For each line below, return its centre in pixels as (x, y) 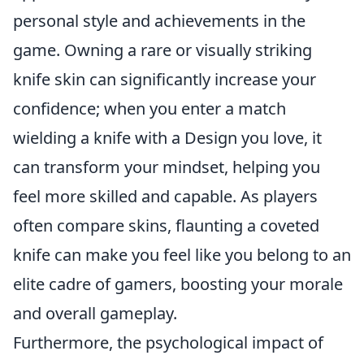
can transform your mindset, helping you (167, 167)
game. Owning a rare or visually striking (162, 50)
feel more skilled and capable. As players (165, 196)
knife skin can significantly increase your (165, 79)
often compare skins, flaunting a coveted (166, 225)
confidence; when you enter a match (149, 108)
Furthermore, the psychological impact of (168, 342)
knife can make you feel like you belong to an (182, 255)
